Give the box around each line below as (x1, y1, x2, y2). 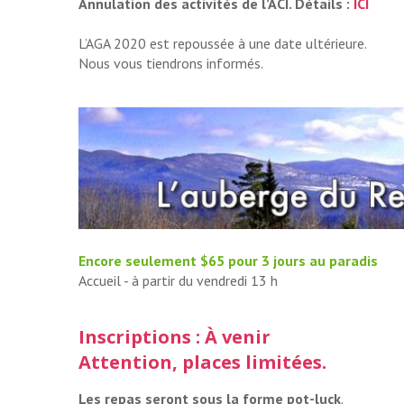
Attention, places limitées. (78, 350, 326, 375)
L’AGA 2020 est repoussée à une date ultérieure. (78, 34, 367, 52)
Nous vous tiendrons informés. (78, 54, 263, 72)
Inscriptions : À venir (78, 325, 271, 350)
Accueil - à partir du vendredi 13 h (78, 271, 278, 290)
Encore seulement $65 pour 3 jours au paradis (78, 252, 378, 271)
